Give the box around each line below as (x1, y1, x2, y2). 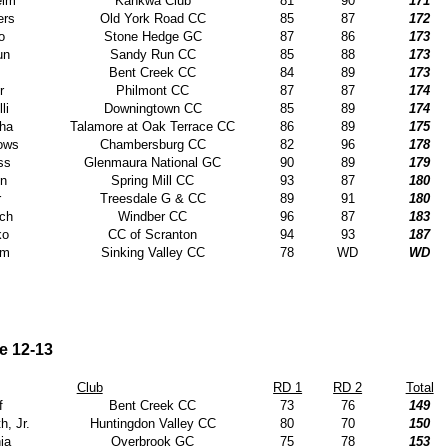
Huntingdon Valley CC (89, 415, 216, 431)
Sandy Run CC (109, 46, 196, 62)
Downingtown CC (103, 100, 202, 116)
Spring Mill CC (111, 172, 195, 188)
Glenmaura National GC (84, 154, 222, 170)
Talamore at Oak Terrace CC (70, 118, 236, 134)
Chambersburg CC (99, 136, 206, 152)
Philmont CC (116, 82, 190, 98)
